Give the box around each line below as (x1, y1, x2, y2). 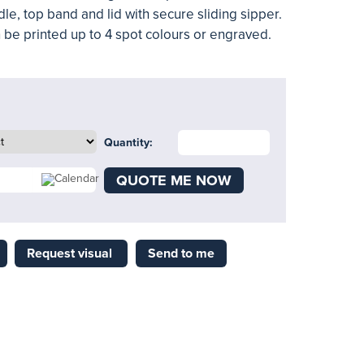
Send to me (147, 245, 214, 262)
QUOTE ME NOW (115, 171, 232, 189)
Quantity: (103, 136, 153, 149)
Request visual (26, 245, 115, 262)
